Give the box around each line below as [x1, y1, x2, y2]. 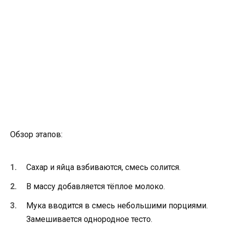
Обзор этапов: [10, 129, 63, 139]
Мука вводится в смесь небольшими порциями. [26, 201, 208, 211]
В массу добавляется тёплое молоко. [26, 182, 165, 192]
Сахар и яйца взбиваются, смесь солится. [26, 162, 181, 172]
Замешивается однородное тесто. [26, 214, 152, 224]
